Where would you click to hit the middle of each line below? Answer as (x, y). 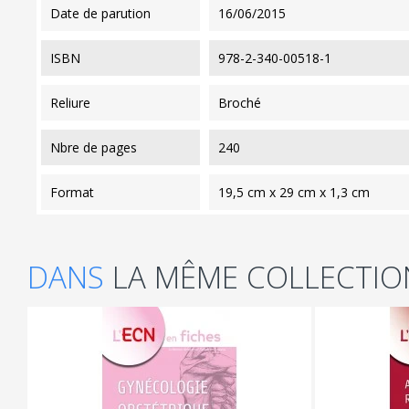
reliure (74, 102)
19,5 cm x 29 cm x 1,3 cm (294, 192)
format (76, 192)
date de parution (105, 13)
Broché (239, 102)
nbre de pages (99, 147)
